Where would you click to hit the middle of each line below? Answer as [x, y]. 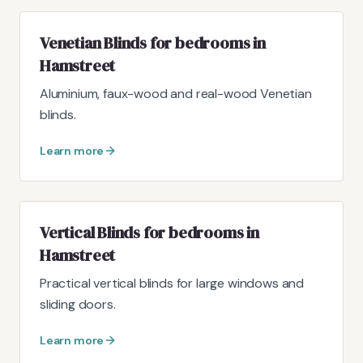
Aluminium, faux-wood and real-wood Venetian [176, 93]
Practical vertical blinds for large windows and [172, 283]
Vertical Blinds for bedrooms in [149, 232]
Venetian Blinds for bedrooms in [153, 43]
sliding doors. [78, 304]
